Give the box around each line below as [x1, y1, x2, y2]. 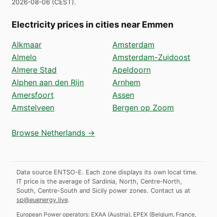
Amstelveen [12, 102, 54, 112]
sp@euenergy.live [16, 196, 68, 203]
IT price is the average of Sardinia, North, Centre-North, [16, 177, 182, 185]
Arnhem [112, 77, 140, 87]
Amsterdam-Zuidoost [112, 52, 190, 62]
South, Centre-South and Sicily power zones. [16, 186, 149, 194]
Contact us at [151, 186, 190, 194]
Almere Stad [12, 64, 57, 75]
